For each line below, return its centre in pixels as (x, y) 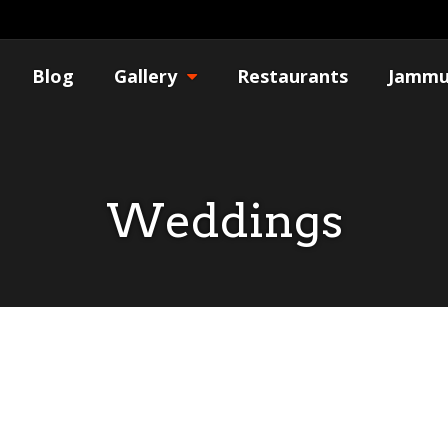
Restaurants (292, 75)
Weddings (224, 220)
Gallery (145, 75)
